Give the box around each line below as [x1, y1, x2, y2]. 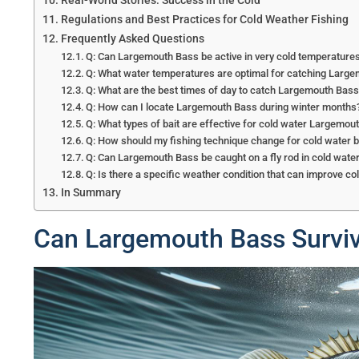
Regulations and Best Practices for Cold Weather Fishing [60, 12, 349, 26]
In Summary [60, 185, 121, 200]
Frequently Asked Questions [60, 31, 204, 46]
